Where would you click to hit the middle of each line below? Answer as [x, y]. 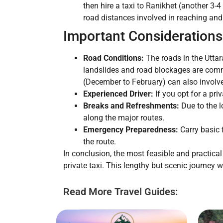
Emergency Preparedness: [131, 130]
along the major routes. [124, 118]
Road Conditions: [113, 58]
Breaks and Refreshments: [131, 106]
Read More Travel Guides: [120, 192]
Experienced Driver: [118, 94]
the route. [100, 142]
